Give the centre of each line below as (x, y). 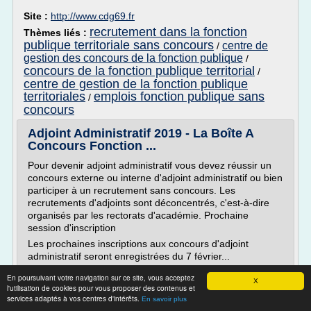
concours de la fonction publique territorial (139, 71)
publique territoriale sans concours (119, 45)
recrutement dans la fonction (168, 32)
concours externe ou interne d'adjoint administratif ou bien (155, 178)
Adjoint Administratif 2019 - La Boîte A (141, 133)
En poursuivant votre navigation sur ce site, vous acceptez (101, 277)
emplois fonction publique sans (179, 96)
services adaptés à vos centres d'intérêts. (74, 298)
